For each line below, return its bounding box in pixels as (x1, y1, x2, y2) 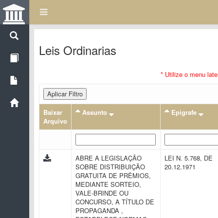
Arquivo (43, 116, 67, 126)
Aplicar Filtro (47, 89, 83, 98)
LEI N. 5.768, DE (164, 153, 213, 163)
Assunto (82, 108, 107, 117)
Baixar (43, 108, 62, 117)
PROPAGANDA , (75, 206, 123, 215)
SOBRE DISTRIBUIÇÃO (75, 162, 145, 171)
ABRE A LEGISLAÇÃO (75, 153, 142, 163)
